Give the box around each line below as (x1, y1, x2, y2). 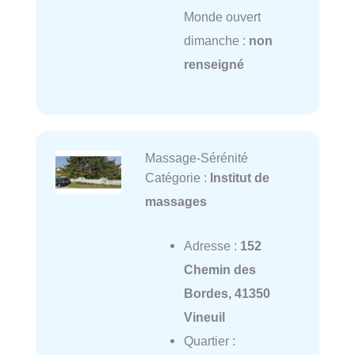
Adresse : (183, 239, 240, 254)
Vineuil (183, 310, 225, 325)
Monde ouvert (183, 9, 261, 24)
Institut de (209, 170, 269, 185)
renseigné (183, 56, 244, 71)
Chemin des (183, 262, 256, 277)
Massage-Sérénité (144, 151, 248, 166)
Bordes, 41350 (183, 286, 270, 301)
